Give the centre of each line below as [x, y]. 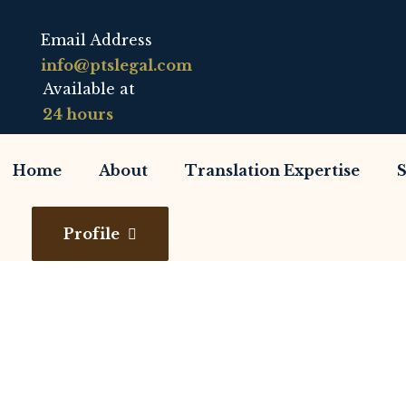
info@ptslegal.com [116, 65]
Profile [92, 234]
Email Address [97, 40]
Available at [89, 89]
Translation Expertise [272, 170]
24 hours [78, 114]
